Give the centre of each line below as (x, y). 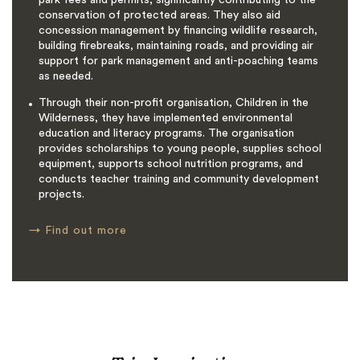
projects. (61, 194)
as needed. (65, 76)
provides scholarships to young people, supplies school (180, 148)
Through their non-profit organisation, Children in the (173, 102)
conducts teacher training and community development (178, 179)
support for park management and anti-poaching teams (178, 61)
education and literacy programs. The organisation (166, 133)
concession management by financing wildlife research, (178, 30)
